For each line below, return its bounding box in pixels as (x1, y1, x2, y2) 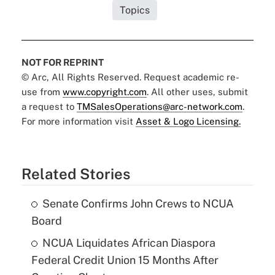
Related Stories (21, 165, 130, 182)
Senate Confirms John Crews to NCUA (42, 196, 234, 210)
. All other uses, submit (146, 86, 248, 97)
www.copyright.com (62, 86, 147, 97)
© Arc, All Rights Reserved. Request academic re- (21, 71, 239, 82)
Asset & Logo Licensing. (135, 115, 241, 126)
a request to (21, 101, 77, 112)
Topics (120, 4, 150, 16)
